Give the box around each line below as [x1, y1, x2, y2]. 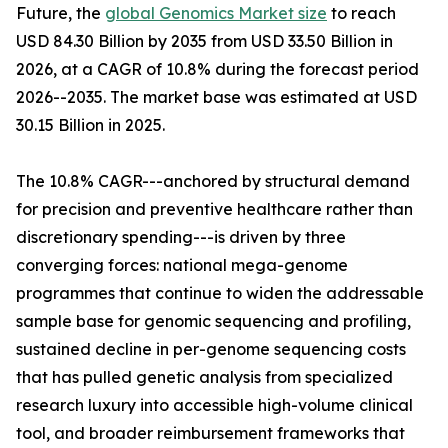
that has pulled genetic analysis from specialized [16, 367, 393, 388]
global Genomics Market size [105, 3, 327, 24]
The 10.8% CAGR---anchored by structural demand [16, 171, 410, 192]
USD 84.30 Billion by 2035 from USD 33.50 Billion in [16, 31, 393, 52]
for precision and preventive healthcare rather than [16, 199, 413, 220]
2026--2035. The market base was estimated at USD [16, 87, 417, 108]
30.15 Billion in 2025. [16, 115, 165, 136]
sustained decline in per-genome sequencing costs [16, 339, 406, 360]
